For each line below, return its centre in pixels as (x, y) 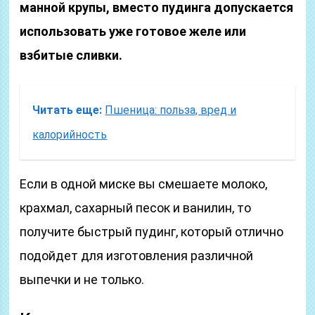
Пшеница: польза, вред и (171, 110)
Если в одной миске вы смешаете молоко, (144, 184)
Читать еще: (67, 110)
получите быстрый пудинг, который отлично (152, 232)
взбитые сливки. (71, 55)
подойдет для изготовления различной (137, 256)
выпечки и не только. (82, 279)
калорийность (70, 135)
